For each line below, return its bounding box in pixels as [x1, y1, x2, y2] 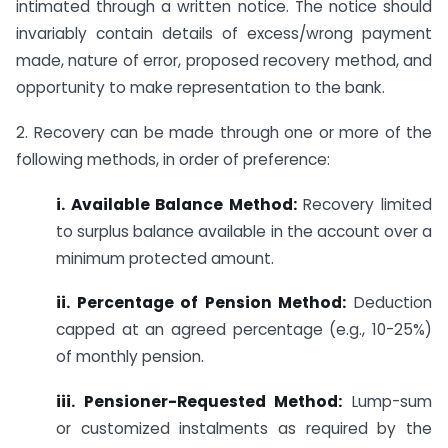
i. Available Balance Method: [56, 193, 297, 215]
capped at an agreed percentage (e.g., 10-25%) [56, 319, 432, 341]
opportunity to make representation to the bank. [16, 77, 385, 99]
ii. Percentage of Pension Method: [56, 292, 347, 314]
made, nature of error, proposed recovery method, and [16, 50, 432, 72]
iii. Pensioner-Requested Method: [56, 391, 343, 413]
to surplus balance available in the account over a [56, 220, 432, 242]
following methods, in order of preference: [16, 148, 330, 170]
